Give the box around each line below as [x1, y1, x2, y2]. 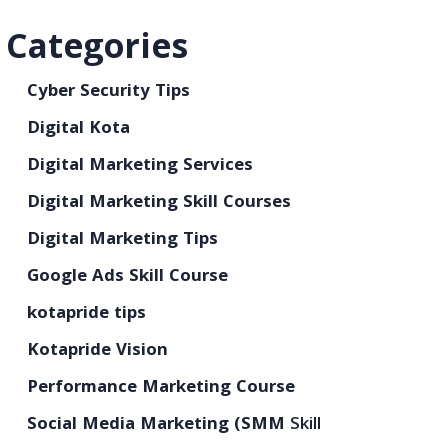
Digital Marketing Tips [26, 226, 218, 255]
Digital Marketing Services [26, 152, 253, 181]
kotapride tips [26, 300, 146, 329]
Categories [6, 22, 188, 80]
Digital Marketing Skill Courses [26, 189, 291, 218]
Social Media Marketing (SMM [26, 411, 285, 440]
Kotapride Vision [26, 337, 168, 366]
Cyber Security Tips [26, 78, 190, 107]
